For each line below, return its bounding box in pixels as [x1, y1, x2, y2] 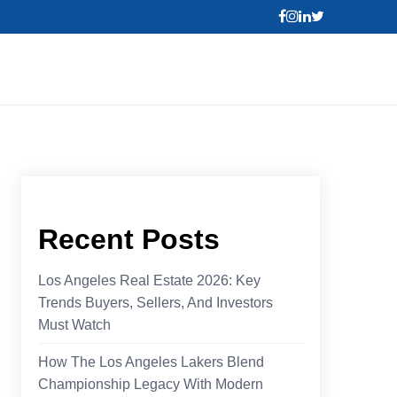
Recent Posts [38, 222, 221, 255]
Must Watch [38, 316, 112, 332]
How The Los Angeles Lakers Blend [38, 354, 265, 370]
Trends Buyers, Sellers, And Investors [38, 294, 274, 310]
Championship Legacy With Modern [38, 376, 264, 392]
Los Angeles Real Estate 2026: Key [38, 272, 261, 288]
